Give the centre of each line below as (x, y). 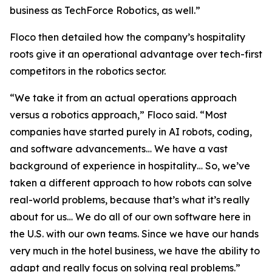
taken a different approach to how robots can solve (131, 183)
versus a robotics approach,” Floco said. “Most (118, 115)
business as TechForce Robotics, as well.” (105, 10)
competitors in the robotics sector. (88, 71)
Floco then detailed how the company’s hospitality (127, 37)
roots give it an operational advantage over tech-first (136, 54)
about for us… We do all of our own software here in (130, 217)
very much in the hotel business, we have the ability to (135, 251)
